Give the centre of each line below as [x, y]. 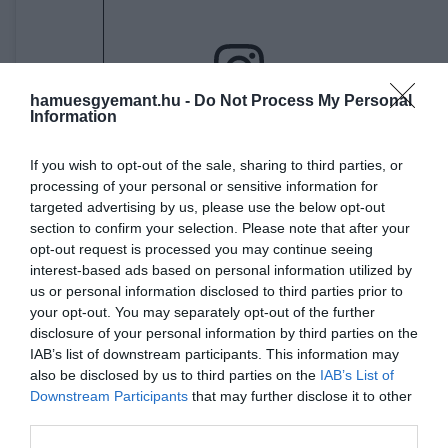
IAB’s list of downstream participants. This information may [214, 353]
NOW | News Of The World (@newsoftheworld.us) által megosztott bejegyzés [439, 361]
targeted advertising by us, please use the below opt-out [207, 206]
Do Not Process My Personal [303, 100]
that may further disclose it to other [300, 395]
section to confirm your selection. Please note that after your [220, 227]
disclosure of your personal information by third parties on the [224, 332]
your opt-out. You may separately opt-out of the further [202, 311]
